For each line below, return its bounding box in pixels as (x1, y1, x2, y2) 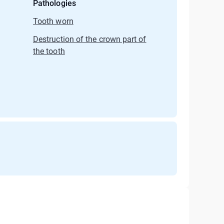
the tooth (33, 46, 65, 56)
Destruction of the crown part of (33, 34, 146, 44)
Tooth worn (33, 16, 73, 26)
